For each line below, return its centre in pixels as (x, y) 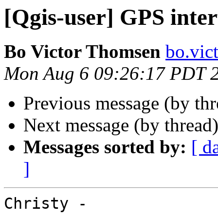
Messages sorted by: (105, 147)
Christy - (45, 204)
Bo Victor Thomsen (82, 52)
